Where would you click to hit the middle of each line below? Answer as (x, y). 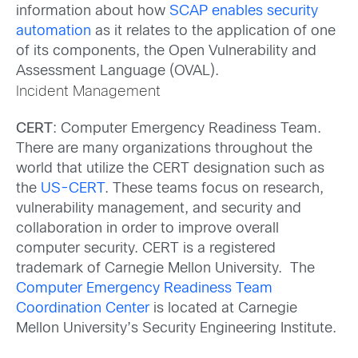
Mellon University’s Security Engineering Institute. (176, 329)
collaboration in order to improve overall (147, 229)
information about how (93, 12)
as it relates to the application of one (213, 32)
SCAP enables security (244, 12)
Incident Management (88, 93)
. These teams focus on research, (214, 189)
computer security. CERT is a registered (146, 249)
